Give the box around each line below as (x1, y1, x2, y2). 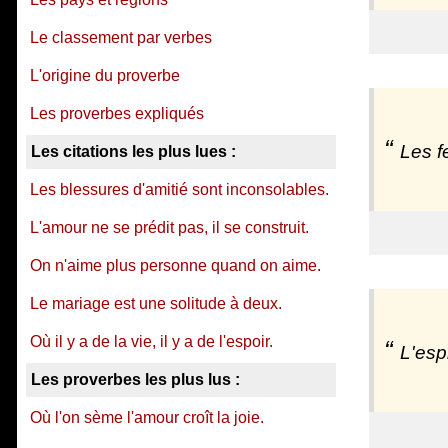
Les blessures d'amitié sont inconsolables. (30, 181, 329, 198)
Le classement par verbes (30, 29, 212, 46)
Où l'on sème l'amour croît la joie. (30, 409, 264, 426)
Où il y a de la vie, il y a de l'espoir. (30, 333, 273, 350)
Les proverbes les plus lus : (31, 371, 240, 388)
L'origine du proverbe (30, 67, 180, 84)
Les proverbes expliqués (30, 105, 204, 122)
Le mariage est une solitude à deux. (30, 295, 282, 312)
